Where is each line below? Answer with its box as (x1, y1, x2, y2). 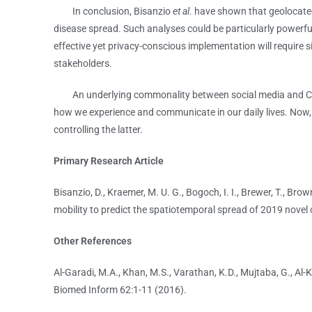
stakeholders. (54, 58, 113, 69)
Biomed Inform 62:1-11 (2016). (54, 284, 187, 295)
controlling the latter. (54, 124, 143, 135)
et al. (173, 6, 193, 17)
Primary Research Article (54, 155, 164, 166)
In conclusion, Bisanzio (54, 6, 173, 17)
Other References (54, 235, 132, 247)
